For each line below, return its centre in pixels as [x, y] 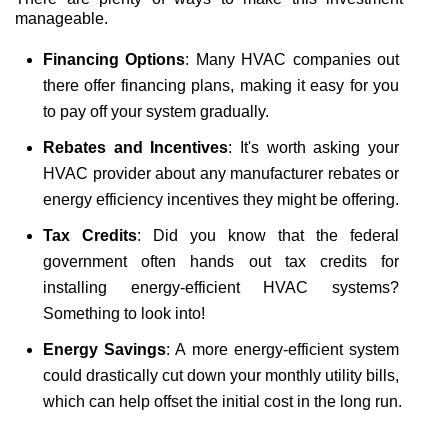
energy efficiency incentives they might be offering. [221, 199]
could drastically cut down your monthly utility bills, [221, 375]
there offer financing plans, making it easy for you [221, 85]
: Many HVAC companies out [292, 59]
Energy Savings [105, 349]
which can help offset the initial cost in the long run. [222, 401]
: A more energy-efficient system [283, 349]
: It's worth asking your [314, 147]
